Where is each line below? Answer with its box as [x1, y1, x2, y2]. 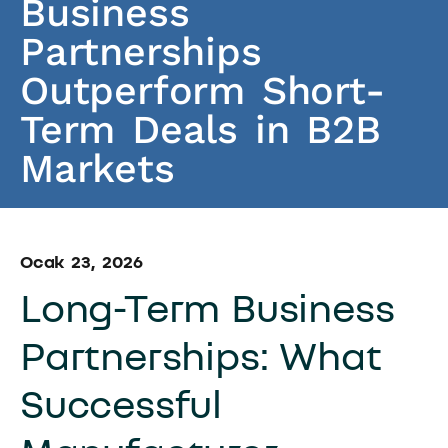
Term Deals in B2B [20, 105, 381, 153]
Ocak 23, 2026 [20, 249, 143, 272]
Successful [20, 378, 223, 427]
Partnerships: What [20, 330, 382, 379]
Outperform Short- [20, 66, 385, 114]
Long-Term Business [20, 282, 395, 331]
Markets [20, 144, 175, 192]
